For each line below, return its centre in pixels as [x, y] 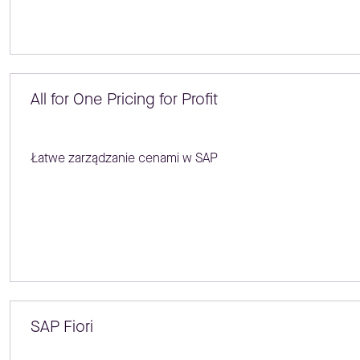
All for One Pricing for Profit [124, 100]
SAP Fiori [61, 327]
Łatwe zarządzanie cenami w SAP [124, 158]
